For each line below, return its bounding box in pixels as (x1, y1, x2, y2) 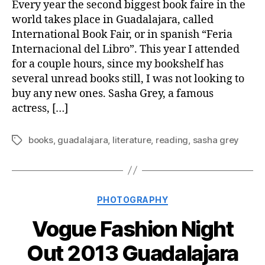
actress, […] (12, 101, 68, 115)
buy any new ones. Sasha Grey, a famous (12, 86, 214, 101)
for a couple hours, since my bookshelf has (12, 57, 224, 71)
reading (155, 134, 189, 146)
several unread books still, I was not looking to (12, 72, 244, 86)
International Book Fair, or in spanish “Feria (12, 27, 232, 41)
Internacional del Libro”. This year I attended (12, 42, 240, 56)
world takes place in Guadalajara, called (12, 12, 214, 27)
